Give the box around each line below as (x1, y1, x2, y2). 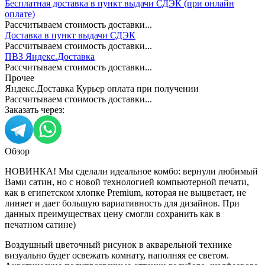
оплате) (5, 9, 35, 20)
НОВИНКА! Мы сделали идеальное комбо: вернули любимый (5, 166, 258, 177)
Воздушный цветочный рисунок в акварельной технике (5, 240, 232, 250)
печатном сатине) (5, 219, 76, 230)
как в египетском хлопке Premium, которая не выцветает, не (5, 188, 246, 198)
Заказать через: (5, 105, 64, 115)
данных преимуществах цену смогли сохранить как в (5, 209, 221, 219)
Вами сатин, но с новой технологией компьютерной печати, (5, 177, 249, 188)
